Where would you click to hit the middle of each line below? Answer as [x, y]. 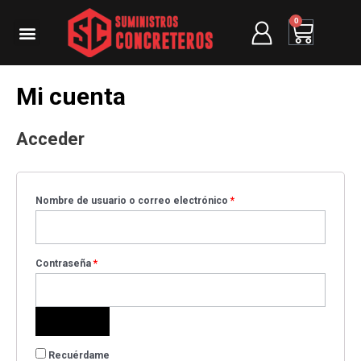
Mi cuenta [71, 96]
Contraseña [64, 264]
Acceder [50, 139]
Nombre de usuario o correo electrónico [133, 201]
